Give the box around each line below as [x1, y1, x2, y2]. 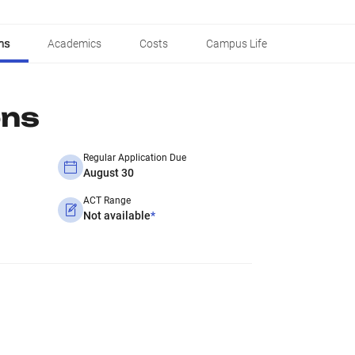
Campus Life [206, 37, 267, 50]
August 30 [83, 166, 134, 179]
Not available [83, 209, 151, 222]
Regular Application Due [83, 152, 186, 163]
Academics [48, 37, 101, 50]
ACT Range [83, 195, 131, 206]
